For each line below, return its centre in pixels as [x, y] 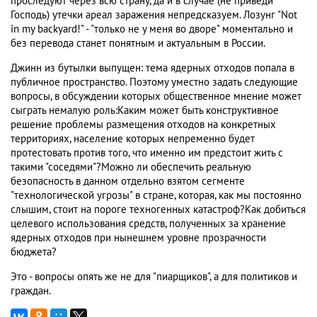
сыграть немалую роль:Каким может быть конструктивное [145, 111]
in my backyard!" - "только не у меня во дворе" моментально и [152, 29]
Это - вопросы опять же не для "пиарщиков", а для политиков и [154, 277]
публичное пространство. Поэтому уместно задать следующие [154, 82]
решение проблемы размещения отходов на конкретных [143, 125]
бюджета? [34, 252]
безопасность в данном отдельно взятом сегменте [128, 181]
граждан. [31, 291]
